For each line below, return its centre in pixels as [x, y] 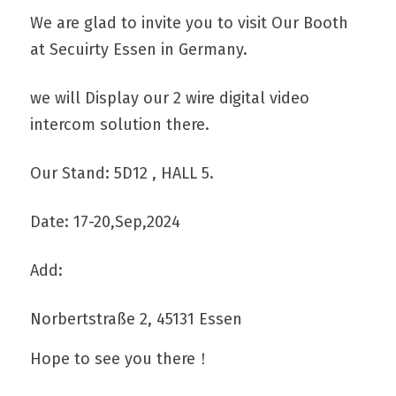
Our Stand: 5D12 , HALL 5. [122, 173]
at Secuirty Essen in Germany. [139, 49]
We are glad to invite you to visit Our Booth [189, 23]
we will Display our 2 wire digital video [170, 98]
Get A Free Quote [198, 52]
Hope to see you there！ [121, 358]
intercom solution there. [120, 124]
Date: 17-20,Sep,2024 [105, 221]
